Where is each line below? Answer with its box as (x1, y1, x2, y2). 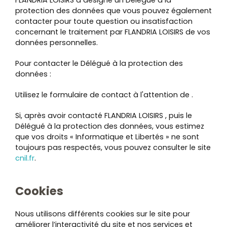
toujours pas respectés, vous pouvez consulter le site (15, 142, 211, 153)
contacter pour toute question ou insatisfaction (15, 16, 193, 26)
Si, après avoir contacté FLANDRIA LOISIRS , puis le (15, 110, 192, 121)
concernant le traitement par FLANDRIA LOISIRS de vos (15, 27, 210, 37)
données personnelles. (15, 37, 98, 48)
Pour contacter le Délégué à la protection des (15, 58, 183, 68)
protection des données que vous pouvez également (15, 6, 212, 16)
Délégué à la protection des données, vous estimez (15, 121, 204, 131)
